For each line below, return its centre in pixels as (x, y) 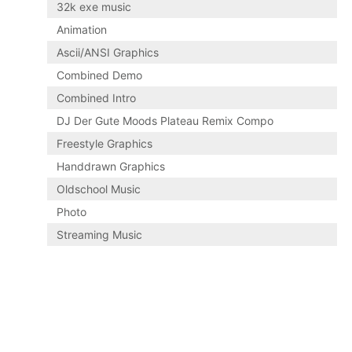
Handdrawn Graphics (111, 167)
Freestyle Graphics (105, 144)
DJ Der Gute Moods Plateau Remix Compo (165, 121)
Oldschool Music (99, 189)
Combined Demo (100, 75)
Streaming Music (100, 235)
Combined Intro (97, 98)
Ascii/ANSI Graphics (108, 53)
